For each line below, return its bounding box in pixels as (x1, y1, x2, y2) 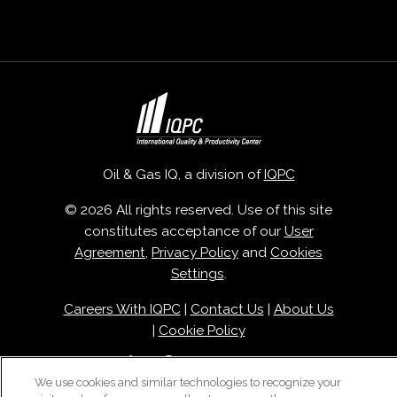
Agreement (74, 245, 145, 261)
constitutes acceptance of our (83, 223, 284, 240)
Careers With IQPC (63, 301, 181, 318)
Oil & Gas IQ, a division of (102, 167, 264, 183)
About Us (273, 301, 334, 318)
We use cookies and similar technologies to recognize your (35, 376, 341, 389)
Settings (170, 266, 224, 283)
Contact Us (190, 301, 264, 318)
